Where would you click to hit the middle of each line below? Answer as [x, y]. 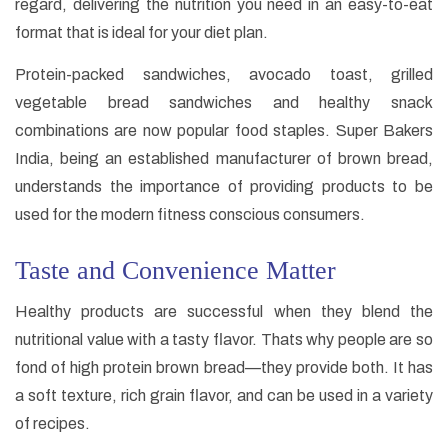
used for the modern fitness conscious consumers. [190, 215]
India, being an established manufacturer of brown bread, [224, 159]
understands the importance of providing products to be [224, 187]
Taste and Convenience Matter [175, 271]
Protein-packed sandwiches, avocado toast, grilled [224, 75]
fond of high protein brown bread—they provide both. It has [224, 368]
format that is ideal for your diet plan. [141, 33]
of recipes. [52, 424]
